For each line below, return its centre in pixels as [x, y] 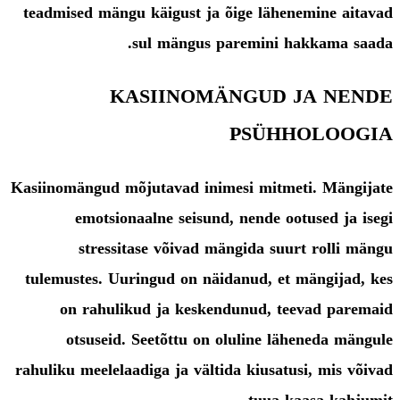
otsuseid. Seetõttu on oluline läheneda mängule [229, 339]
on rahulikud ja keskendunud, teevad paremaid [226, 309]
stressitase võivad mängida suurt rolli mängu [236, 248]
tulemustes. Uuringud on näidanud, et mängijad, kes [209, 279]
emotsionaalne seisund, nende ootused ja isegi [234, 218]
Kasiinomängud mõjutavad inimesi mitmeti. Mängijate [202, 187]
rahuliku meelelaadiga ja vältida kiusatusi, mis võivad [204, 370]
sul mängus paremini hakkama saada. [262, 43]
